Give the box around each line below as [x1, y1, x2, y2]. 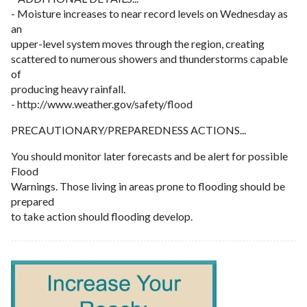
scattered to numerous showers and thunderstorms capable [11, 51, 288, 65]
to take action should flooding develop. [11, 209, 193, 223]
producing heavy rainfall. [11, 82, 125, 95]
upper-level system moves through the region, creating [11, 36, 265, 50]
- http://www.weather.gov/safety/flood [11, 97, 193, 110]
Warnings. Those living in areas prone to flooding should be [11, 179, 285, 193]
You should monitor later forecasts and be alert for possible [11, 149, 288, 162]
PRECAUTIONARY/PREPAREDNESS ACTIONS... [11, 123, 246, 136]
